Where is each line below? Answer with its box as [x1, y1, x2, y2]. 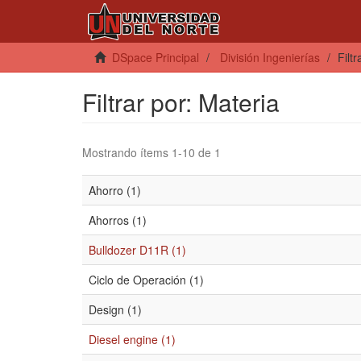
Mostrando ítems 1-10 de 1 [82, 144, 221, 160]
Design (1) [89, 301, 142, 317]
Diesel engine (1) [89, 331, 176, 347]
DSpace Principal [112, 49, 199, 65]
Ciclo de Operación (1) [89, 272, 204, 288]
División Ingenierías [220, 49, 320, 65]
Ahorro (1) [89, 182, 141, 198]
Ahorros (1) [89, 212, 147, 228]
